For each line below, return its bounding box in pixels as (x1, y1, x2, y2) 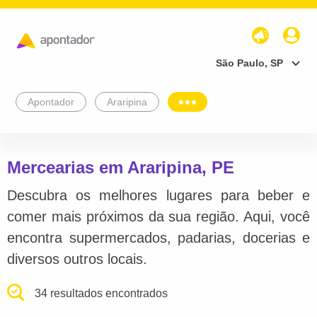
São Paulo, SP (216, 57, 283, 69)
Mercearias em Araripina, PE (7, 157, 234, 177)
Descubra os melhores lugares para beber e (7, 187, 310, 203)
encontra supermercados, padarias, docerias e (7, 229, 310, 246)
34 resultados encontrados (35, 287, 168, 299)
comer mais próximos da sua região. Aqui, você (7, 208, 310, 224)
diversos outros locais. (7, 250, 147, 267)
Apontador (28, 96, 74, 108)
